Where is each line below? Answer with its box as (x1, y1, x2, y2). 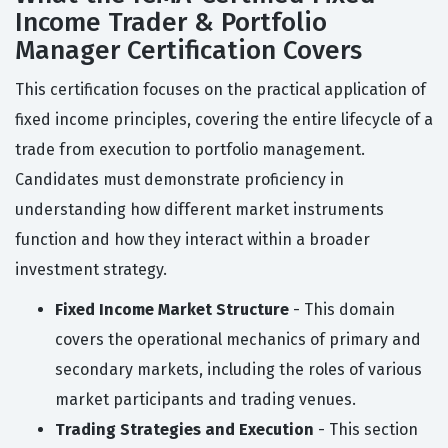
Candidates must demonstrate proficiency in (15, 170, 344, 190)
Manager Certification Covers (15, 35, 362, 67)
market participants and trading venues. (55, 390, 356, 410)
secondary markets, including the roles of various (55, 360, 422, 380)
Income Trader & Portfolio (15, 7, 327, 39)
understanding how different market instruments (15, 200, 384, 220)
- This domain (289, 300, 395, 320)
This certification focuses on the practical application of (15, 80, 426, 100)
